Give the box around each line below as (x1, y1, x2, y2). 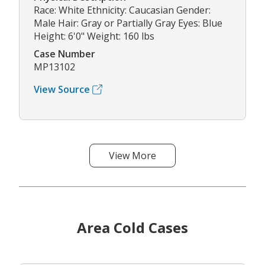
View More (109, 149, 156, 163)
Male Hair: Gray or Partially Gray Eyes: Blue (34, 17, 222, 30)
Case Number (34, 47, 95, 61)
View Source (34, 83, 90, 96)
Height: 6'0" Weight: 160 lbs (34, 30, 154, 43)
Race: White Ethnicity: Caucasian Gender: (34, 4, 211, 17)
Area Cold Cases (77, 218, 188, 238)
